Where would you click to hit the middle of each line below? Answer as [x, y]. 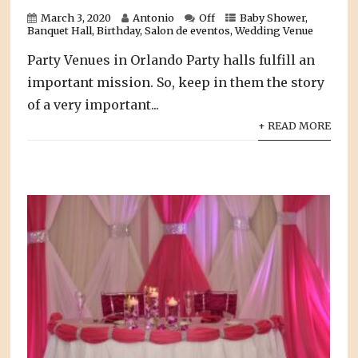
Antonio [154, 18]
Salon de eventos [188, 31]
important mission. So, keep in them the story [176, 83]
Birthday [119, 31]
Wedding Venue [274, 31]
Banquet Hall [60, 31]
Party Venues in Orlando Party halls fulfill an [171, 60]
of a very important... [93, 105]
